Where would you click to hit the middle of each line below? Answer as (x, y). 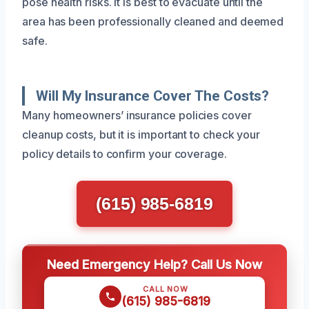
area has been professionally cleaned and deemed (153, 21)
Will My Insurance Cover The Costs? (153, 96)
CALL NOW (166, 289)
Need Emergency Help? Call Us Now (154, 264)
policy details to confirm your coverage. (124, 153)
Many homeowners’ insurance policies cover (137, 115)
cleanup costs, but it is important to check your (141, 134)
